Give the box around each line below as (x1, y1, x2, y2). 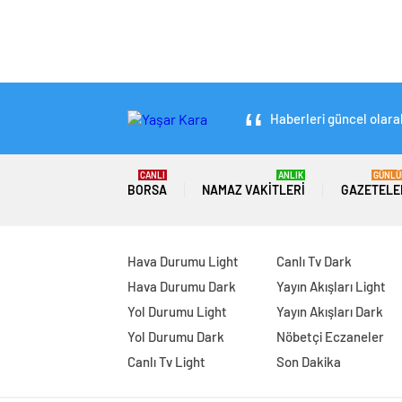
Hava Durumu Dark (127, 278, 236, 295)
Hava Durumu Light (127, 253, 239, 270)
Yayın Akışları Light (275, 278, 386, 295)
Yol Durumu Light (127, 303, 227, 320)
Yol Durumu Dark (127, 328, 224, 345)
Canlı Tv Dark (275, 253, 352, 270)
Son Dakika (275, 354, 341, 371)
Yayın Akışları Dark (275, 303, 383, 320)
